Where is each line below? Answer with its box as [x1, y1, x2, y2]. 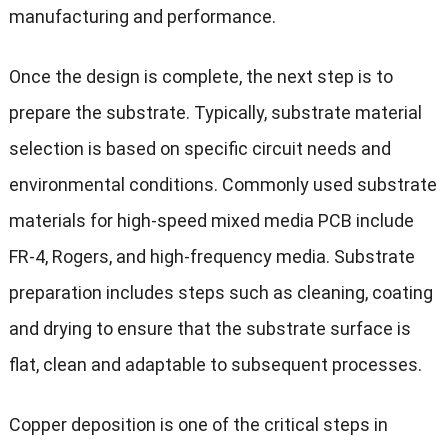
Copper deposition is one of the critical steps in [8, 414, 388, 436]
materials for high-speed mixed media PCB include [8, 210, 414, 232]
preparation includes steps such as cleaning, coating [8, 282, 433, 304]
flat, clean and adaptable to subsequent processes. [8, 354, 422, 376]
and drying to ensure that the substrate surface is [8, 318, 411, 340]
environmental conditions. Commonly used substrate [8, 174, 437, 196]
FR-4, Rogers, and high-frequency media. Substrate [8, 246, 415, 268]
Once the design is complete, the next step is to [8, 66, 393, 88]
